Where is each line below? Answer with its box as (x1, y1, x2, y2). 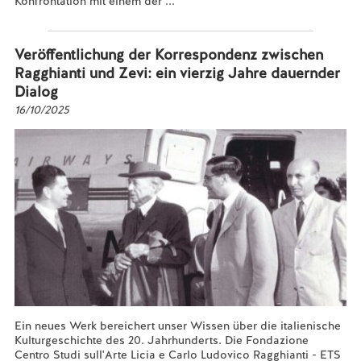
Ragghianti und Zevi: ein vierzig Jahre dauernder (14, 64, 340, 82)
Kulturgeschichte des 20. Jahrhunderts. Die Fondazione (14, 333, 309, 347)
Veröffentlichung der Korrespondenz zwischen (14, 45, 323, 64)
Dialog (14, 82, 58, 101)
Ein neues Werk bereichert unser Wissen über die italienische (14, 318, 341, 333)
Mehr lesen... (14, 8, 84, 23)
